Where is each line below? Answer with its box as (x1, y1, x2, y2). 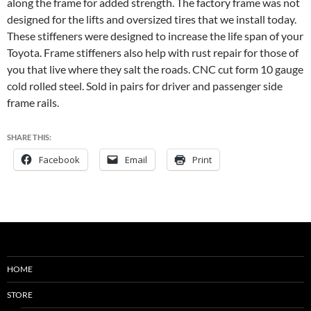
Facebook (39, 153, 80, 166)
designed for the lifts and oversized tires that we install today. (7, 12, 296, 26)
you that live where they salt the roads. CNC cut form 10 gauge (7, 62, 303, 76)
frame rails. (7, 95, 59, 109)
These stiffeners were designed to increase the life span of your (7, 28, 303, 42)
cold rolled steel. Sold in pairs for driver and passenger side (7, 78, 283, 92)
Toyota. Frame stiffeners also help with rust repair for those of (7, 45, 299, 59)
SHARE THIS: (7, 132, 51, 142)
